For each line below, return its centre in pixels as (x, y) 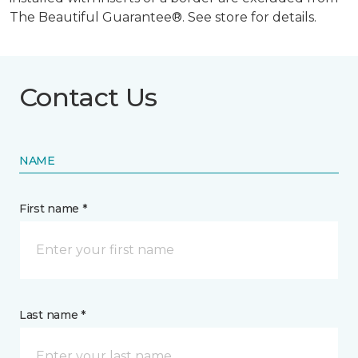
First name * (53, 208)
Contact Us (88, 97)
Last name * (52, 314)
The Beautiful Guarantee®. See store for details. (163, 17)
